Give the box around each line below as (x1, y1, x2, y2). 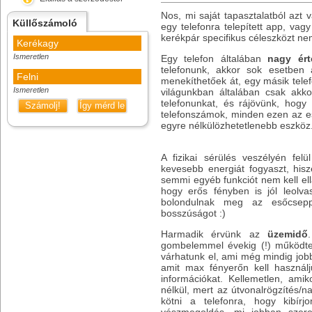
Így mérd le (79, 100, 125, 111)
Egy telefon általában (161, 53, 268, 64)
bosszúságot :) (161, 208, 226, 219)
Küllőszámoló (13, 17, 77, 29)
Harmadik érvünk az (161, 228, 267, 240)
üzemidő (267, 228, 308, 240)
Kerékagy (17, 38, 58, 49)
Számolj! (25, 100, 61, 111)
